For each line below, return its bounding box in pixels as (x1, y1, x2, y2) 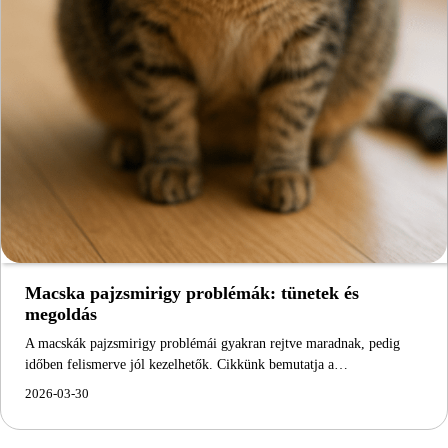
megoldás (25, 303, 97, 324)
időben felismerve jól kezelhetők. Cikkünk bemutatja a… (25, 355, 348, 372)
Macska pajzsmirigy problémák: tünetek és (25, 282, 359, 303)
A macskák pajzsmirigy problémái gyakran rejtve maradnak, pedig (25, 334, 400, 351)
